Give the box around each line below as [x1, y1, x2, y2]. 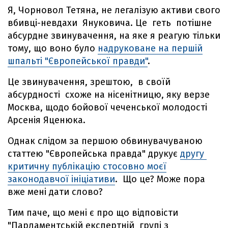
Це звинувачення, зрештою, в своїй [8, 76, 170, 88]
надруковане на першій [98, 43, 203, 54]
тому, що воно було [8, 43, 98, 54]
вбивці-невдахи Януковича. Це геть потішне [8, 17, 212, 29]
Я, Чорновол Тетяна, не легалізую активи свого [8, 5, 220, 16]
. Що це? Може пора [115, 174, 205, 185]
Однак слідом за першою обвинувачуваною [8, 135, 203, 147]
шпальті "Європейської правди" [8, 55, 148, 67]
